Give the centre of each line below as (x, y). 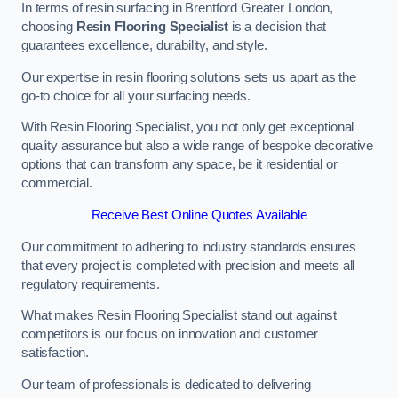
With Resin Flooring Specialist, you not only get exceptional (188, 127)
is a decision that (278, 27)
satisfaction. (56, 353)
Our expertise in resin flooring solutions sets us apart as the (189, 77)
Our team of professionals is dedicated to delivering (166, 384)
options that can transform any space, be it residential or (179, 165)
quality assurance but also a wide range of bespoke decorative (198, 146)
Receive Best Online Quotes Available (199, 215)
